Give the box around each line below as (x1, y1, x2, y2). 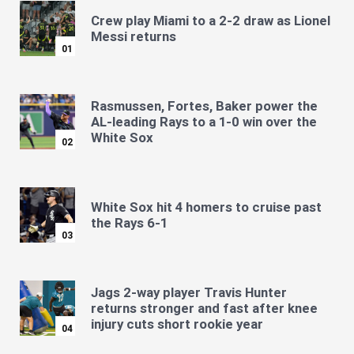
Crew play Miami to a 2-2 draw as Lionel (91, 12, 330, 30)
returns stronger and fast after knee (91, 299, 318, 318)
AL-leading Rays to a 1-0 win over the (91, 113, 317, 131)
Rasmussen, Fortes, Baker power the (91, 97, 318, 115)
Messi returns (91, 28, 176, 46)
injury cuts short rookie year (91, 315, 263, 333)
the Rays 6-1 (91, 214, 168, 232)
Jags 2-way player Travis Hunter (91, 284, 287, 302)
